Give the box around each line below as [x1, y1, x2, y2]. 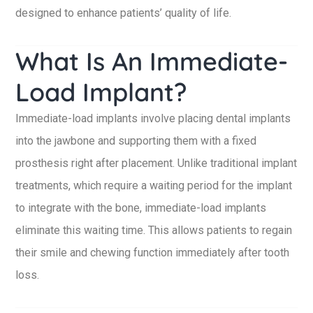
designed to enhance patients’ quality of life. [15, 6, 231, 20]
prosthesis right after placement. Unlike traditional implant [15, 156, 297, 170]
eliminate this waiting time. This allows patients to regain [15, 224, 292, 237]
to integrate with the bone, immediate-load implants [15, 201, 266, 214]
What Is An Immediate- [15, 45, 288, 77]
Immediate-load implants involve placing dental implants [15, 112, 291, 125]
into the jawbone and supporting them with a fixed [15, 134, 256, 147]
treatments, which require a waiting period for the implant [15, 179, 292, 192]
